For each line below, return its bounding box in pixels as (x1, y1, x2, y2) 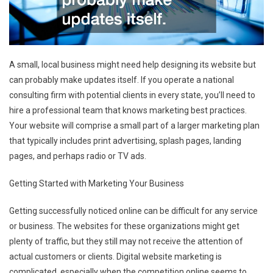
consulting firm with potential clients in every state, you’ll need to (9, 90, 255, 100)
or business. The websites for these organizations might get (9, 221, 239, 231)
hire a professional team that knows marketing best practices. (9, 105, 247, 115)
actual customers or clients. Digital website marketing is (9, 251, 222, 261)
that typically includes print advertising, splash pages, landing (9, 135, 241, 146)
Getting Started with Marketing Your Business (9, 178, 184, 188)
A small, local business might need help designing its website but (9, 59, 256, 69)
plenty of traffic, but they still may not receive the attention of (9, 236, 243, 246)
